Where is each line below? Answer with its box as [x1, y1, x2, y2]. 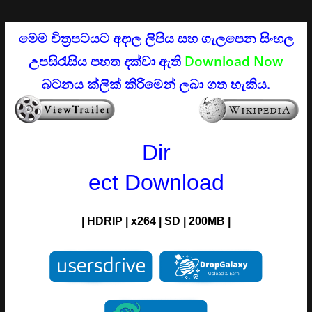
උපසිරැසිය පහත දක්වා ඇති [29, 52, 181, 70]
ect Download [88, 169, 224, 195]
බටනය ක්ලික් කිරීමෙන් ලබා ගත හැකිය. [42, 75, 270, 93]
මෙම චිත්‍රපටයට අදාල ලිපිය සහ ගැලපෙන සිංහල [18, 29, 294, 47]
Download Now [185, 52, 283, 70]
